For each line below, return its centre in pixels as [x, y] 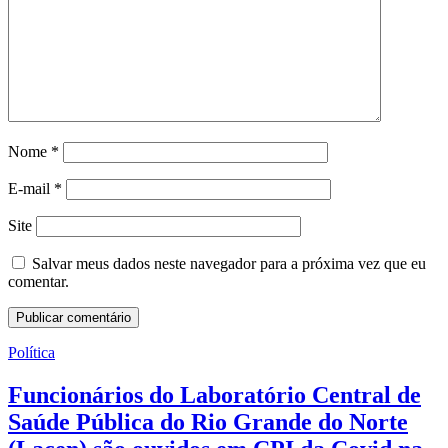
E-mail [31, 189]
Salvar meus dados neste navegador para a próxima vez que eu [229, 264]
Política [31, 353]
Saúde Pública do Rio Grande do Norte [208, 421]
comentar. [38, 282]
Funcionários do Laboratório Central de [214, 394]
